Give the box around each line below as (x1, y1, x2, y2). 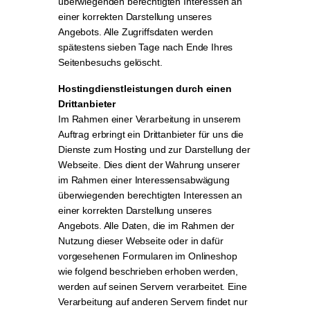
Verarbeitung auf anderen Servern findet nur (58, 296, 248, 307)
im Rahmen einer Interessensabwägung (58, 174, 230, 185)
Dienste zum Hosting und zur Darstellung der (58, 144, 250, 155)
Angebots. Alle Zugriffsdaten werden (58, 26, 213, 37)
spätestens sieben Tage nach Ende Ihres (58, 42, 233, 53)
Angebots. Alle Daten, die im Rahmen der (58, 220, 235, 231)
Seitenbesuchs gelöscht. (58, 57, 163, 68)
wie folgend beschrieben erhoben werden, (58, 266, 239, 277)
